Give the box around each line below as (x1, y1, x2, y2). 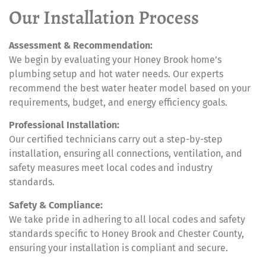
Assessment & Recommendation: (9, 39, 153, 51)
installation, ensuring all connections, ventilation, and (9, 148, 242, 160)
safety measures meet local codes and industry (9, 162, 213, 174)
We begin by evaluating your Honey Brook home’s (9, 53, 221, 65)
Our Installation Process (9, 4, 199, 30)
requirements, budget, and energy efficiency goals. (9, 96, 227, 108)
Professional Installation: (9, 119, 119, 131)
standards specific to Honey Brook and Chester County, (9, 227, 244, 239)
